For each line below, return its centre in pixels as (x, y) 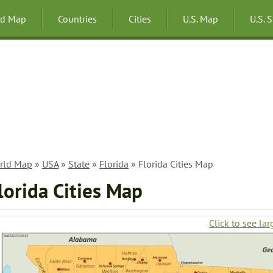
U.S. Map (200, 19)
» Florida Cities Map (171, 164)
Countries (77, 19)
